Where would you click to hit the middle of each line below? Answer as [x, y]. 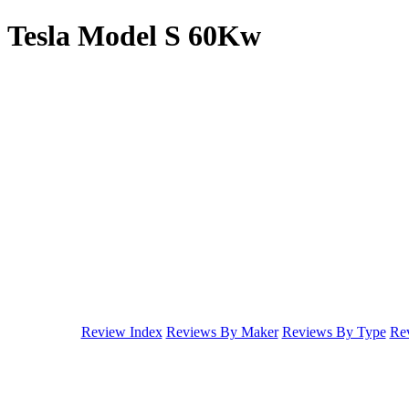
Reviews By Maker [222, 331]
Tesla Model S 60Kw [134, 36]
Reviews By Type [334, 331]
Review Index [121, 331]
